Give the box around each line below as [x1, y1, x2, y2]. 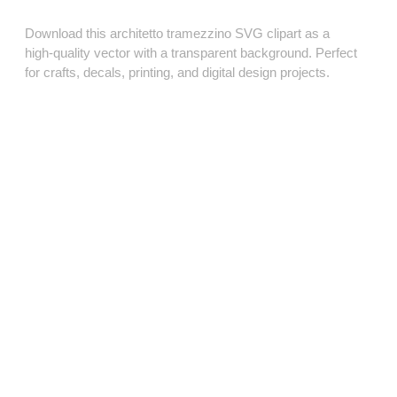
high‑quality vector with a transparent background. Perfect [25, 45, 357, 61]
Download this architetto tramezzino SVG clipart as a [25, 26, 330, 42]
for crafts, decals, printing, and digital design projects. [25, 65, 330, 81]
